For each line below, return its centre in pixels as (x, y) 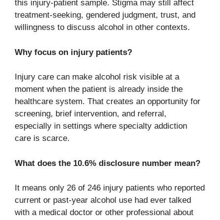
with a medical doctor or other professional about (104, 213)
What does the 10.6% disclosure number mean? (108, 163)
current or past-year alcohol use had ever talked (103, 200)
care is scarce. (42, 138)
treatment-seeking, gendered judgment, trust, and (105, 15)
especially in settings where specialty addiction (101, 126)
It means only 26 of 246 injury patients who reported (110, 188)
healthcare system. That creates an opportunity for (108, 102)
